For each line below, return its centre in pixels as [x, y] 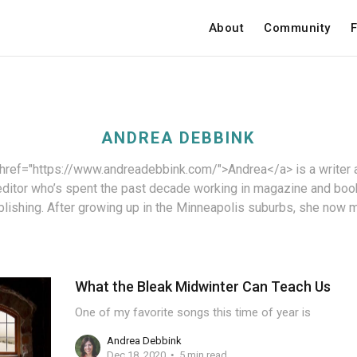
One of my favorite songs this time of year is [192, 312]
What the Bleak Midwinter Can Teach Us [202, 286]
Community [297, 27]
